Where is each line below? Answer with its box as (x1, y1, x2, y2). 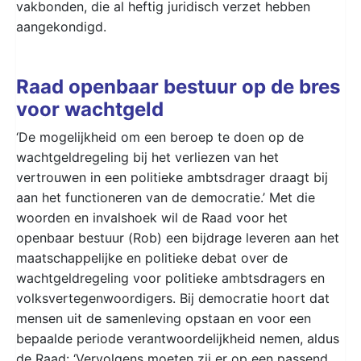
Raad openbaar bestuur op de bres (16, 74, 340, 98)
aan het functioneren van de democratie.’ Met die (16, 189, 315, 205)
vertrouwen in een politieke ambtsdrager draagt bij (16, 168, 328, 185)
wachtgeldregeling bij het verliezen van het (16, 148, 279, 165)
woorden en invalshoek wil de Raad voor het (16, 209, 288, 226)
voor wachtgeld (16, 97, 164, 121)
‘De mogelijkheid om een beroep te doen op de (16, 128, 304, 145)
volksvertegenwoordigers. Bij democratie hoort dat (16, 289, 330, 306)
